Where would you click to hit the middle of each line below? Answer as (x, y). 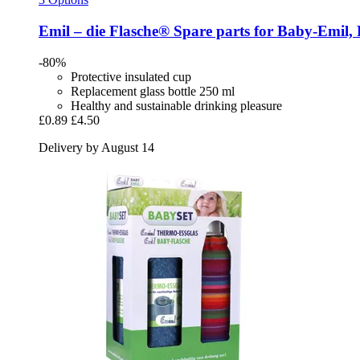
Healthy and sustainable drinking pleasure (176, 105)
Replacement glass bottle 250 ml (153, 91)
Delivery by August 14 (96, 147)
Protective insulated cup (131, 76)
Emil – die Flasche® (104, 31)
